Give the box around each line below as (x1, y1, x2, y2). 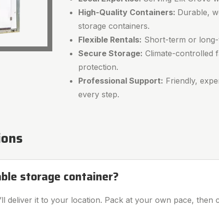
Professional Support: (78, 75, 164, 86)
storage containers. (78, 21, 150, 31)
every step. (78, 89, 120, 99)
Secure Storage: (78, 48, 143, 58)
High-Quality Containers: (78, 7, 178, 17)
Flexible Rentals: (78, 34, 142, 44)
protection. (78, 62, 119, 72)
